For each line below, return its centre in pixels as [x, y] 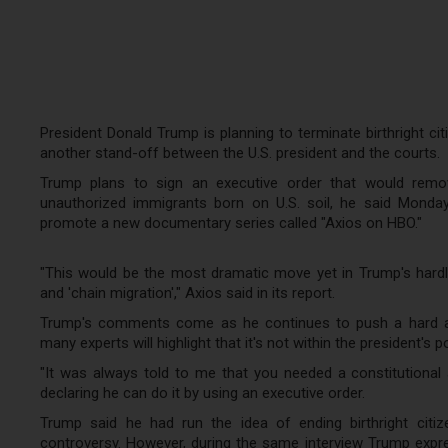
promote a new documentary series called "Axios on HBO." [231, 223]
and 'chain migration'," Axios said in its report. [187, 293]
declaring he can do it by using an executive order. [202, 393]
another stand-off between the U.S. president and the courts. [240, 153]
